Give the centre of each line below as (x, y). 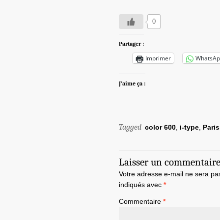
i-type (189, 127)
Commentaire (141, 201)
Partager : (131, 44)
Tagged (131, 127)
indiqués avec (141, 184)
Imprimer (158, 58)
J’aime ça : (132, 84)
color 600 (160, 127)
